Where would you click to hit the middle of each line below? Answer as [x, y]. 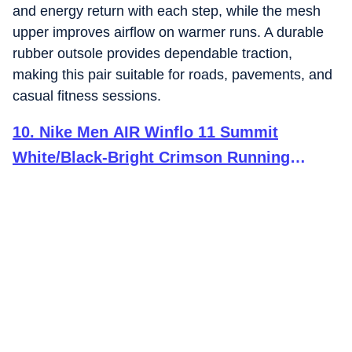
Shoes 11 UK [60, 182]
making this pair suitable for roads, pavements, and [172, 75]
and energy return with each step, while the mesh [167, 11]
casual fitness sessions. [87, 96]
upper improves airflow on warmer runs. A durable [168, 32]
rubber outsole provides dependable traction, [152, 53]
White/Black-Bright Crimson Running [151, 157]
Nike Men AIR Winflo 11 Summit [159, 132]
